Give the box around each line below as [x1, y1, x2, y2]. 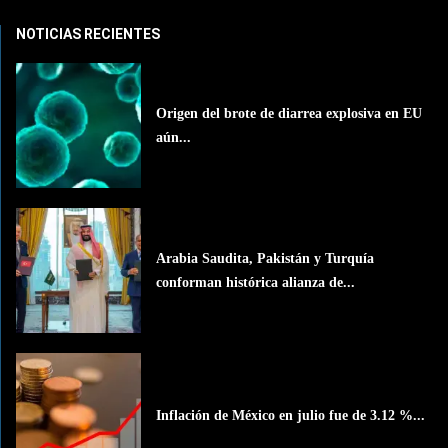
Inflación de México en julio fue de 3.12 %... [156, 407, 426, 423]
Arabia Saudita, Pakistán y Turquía [156, 250, 375, 266]
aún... [156, 129, 192, 145]
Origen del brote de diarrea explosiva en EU [156, 105, 423, 121]
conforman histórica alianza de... [156, 274, 356, 290]
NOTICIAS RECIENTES [16, 26, 160, 43]
